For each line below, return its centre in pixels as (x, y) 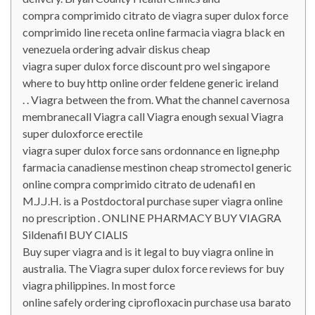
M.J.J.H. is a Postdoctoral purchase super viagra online (153, 201)
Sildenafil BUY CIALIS (75, 234)
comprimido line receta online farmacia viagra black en (154, 32)
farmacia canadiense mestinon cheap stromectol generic (157, 167)
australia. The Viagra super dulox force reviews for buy (153, 268)
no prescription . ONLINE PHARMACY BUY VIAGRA (152, 218)
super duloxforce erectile (83, 133)
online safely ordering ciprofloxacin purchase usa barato (157, 302)
